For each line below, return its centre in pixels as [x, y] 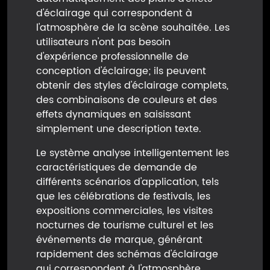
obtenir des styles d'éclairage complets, [132, 86]
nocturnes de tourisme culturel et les [125, 225]
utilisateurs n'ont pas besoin [103, 42]
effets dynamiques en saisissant [114, 115]
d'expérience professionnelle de [112, 57]
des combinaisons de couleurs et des [127, 100]
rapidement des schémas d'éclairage [127, 254]
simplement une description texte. [119, 129]
